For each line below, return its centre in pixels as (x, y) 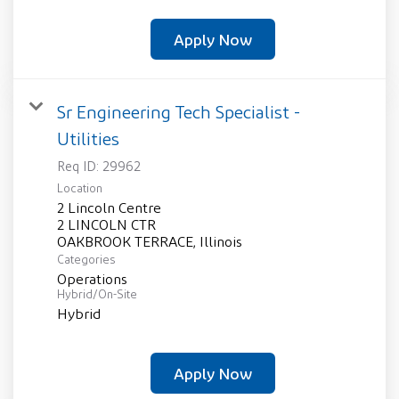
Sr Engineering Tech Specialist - (179, 112)
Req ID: (80, 167)
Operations (92, 280)
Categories (86, 260)
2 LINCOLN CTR (106, 225)
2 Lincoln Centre (109, 208)
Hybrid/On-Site (97, 295)
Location (80, 189)
